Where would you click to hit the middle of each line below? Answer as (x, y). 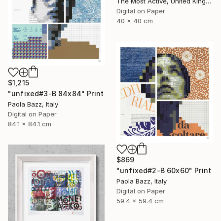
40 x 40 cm (135, 21)
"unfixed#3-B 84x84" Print (56, 93)
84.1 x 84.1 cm (30, 124)
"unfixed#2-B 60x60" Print (164, 170)
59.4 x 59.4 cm (140, 201)
